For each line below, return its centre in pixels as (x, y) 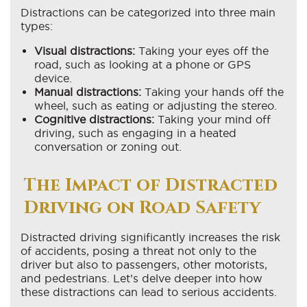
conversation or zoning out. (108, 146)
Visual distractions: (85, 50)
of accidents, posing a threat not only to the (138, 250)
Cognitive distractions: (94, 119)
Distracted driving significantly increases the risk (150, 237)
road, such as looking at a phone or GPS (143, 64)
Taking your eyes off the (202, 50)
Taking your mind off (212, 119)
